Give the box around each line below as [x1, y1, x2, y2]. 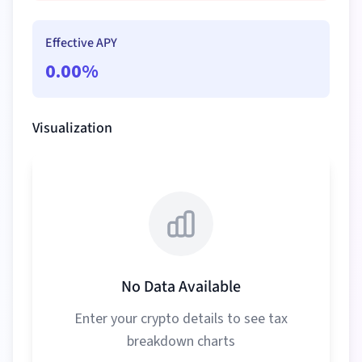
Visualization [32, 118, 112, 138]
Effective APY [45, 34, 117, 52]
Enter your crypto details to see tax [74, 309, 288, 329]
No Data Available [121, 276, 241, 298]
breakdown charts [127, 331, 235, 351]
